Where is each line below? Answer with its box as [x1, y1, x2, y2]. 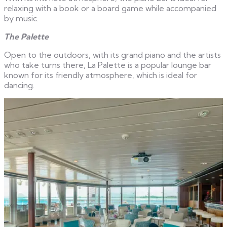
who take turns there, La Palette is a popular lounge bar [4, 59, 211, 70]
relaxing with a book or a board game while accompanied [4, 3, 216, 13]
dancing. [4, 80, 34, 90]
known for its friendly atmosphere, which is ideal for [4, 69, 197, 80]
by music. [4, 13, 39, 23]
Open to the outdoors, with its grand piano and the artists [4, 49, 221, 60]
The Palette [4, 31, 49, 42]
